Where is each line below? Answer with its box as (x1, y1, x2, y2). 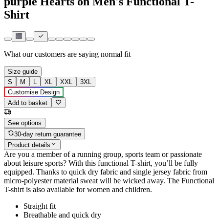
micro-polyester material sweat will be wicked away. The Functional (4, 176, 214, 185)
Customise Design (8, 88, 60, 96)
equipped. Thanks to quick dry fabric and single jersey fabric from (4, 168, 207, 176)
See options (8, 119, 42, 127)
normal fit (101, 50, 131, 59)
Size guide (8, 68, 38, 76)
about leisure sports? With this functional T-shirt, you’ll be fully (4, 159, 198, 168)
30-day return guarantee (14, 130, 82, 138)
